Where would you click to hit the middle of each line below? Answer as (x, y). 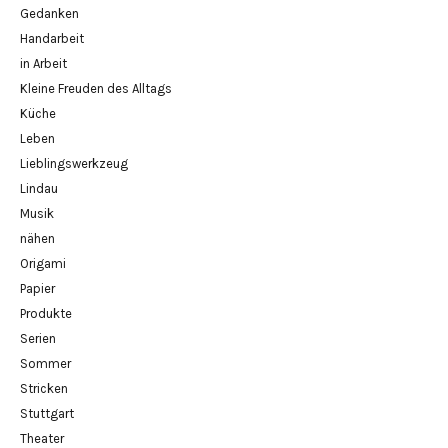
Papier (37, 288)
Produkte (46, 313)
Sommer (45, 363)
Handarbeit (52, 38)
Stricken (44, 388)
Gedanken (49, 13)
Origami (43, 263)
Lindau (39, 188)
